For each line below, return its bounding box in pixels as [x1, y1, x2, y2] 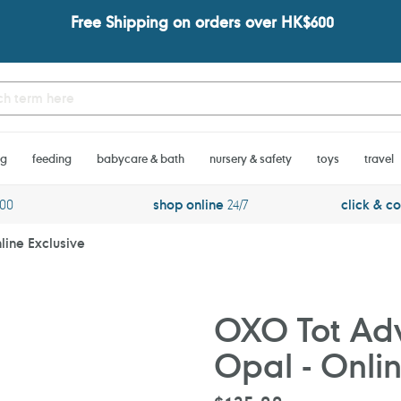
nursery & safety [209, 151, 292, 166]
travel [364, 151, 394, 166]
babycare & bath [97, 151, 184, 166]
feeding [32, 151, 72, 166]
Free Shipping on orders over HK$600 [71, 12, 334, 31]
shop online [152, 196, 224, 214]
